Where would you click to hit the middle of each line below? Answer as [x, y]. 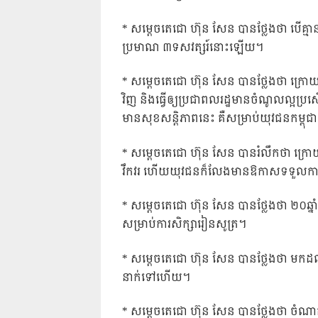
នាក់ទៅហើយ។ [156, 278]
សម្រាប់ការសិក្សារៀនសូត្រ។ [184, 225]
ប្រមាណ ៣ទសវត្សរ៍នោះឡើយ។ [193, 48]
